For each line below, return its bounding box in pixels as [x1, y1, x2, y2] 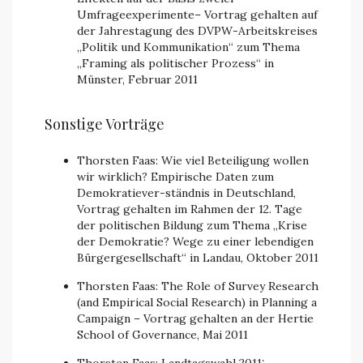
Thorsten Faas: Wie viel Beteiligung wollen [77, 153, 309, 168]
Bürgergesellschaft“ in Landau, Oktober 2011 [77, 250, 318, 265]
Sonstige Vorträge [45, 114, 164, 134]
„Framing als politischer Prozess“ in [77, 56, 274, 70]
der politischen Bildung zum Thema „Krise [77, 218, 307, 233]
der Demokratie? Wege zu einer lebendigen [77, 234, 314, 249]
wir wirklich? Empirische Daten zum [77, 169, 274, 184]
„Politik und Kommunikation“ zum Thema [77, 40, 300, 54]
